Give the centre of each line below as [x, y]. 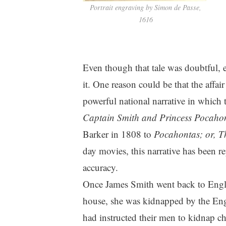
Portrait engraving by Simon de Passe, [146, 8]
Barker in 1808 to [118, 134]
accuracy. [100, 167]
